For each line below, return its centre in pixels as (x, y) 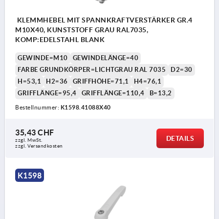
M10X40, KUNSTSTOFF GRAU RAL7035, (82, 30)
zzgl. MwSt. (29, 140)
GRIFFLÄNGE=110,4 (113, 93)
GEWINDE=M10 (43, 58)
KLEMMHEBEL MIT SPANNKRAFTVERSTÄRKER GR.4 (104, 20)
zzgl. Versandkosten (39, 146)
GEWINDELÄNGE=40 (105, 58)
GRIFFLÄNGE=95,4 (47, 93)
